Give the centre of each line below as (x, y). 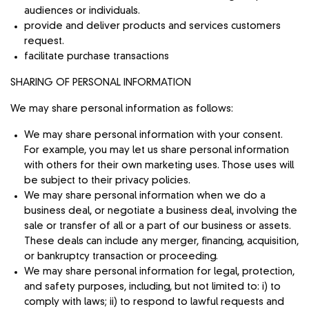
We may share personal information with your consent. (153, 135)
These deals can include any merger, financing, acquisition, (161, 241)
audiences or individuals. (82, 11)
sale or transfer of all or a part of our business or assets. (158, 226)
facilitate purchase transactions (97, 56)
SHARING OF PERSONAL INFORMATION (101, 82)
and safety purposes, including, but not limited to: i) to (152, 287)
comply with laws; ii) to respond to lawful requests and (154, 302)
